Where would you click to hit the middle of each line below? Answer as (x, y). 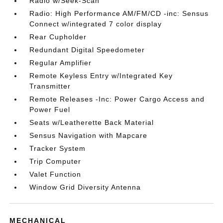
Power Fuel (50, 109)
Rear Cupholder (58, 37)
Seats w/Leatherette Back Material (92, 122)
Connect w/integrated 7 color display (96, 24)
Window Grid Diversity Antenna (85, 187)
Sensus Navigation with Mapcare (89, 135)
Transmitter (50, 86)
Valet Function (56, 174)
